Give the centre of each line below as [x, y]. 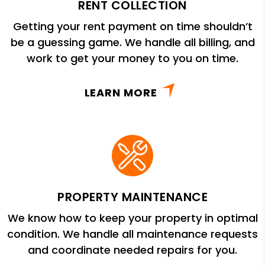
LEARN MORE [121, 93]
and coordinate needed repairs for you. [132, 250]
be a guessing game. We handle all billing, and [132, 43]
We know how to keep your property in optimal [132, 218]
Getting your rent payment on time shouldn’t [132, 27]
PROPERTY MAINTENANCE [132, 197]
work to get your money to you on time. [132, 59]
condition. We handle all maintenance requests [132, 234]
